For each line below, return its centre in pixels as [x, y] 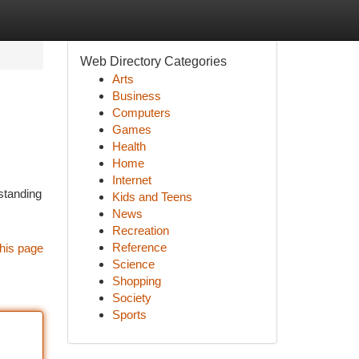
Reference [139, 247]
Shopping [136, 281]
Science [133, 264]
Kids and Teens [152, 197]
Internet [131, 180]
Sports [129, 315]
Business [136, 96]
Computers [141, 113]
